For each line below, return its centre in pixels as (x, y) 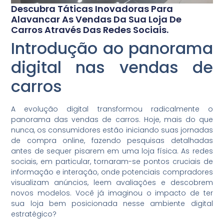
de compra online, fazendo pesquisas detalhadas (112, 141)
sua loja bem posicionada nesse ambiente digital (112, 204)
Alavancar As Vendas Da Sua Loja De (96, 19)
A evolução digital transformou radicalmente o (112, 109)
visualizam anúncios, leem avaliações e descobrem (112, 183)
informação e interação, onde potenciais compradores (112, 172)
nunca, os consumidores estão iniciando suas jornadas (112, 130)
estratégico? (34, 214)
